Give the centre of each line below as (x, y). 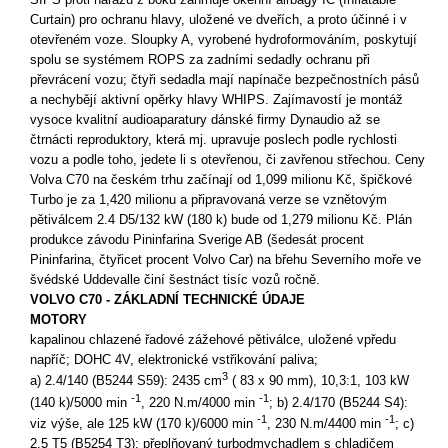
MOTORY (58, 319)
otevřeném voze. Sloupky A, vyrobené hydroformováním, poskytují (223, 39)
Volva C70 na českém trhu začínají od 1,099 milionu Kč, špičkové (221, 179)
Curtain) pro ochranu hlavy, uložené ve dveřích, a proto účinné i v (218, 19)
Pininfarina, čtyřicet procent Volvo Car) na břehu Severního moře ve (225, 259)
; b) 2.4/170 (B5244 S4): (338, 402)
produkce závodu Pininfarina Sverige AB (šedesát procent (197, 239)
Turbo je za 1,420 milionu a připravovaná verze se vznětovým (208, 199)
